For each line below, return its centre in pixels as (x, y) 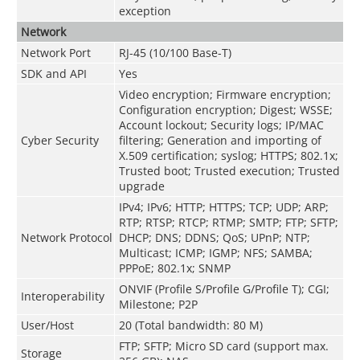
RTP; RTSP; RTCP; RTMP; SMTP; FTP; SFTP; (228, 222)
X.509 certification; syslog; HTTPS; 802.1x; (228, 155)
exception (145, 10)
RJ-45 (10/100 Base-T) (175, 52)
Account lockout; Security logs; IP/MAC (221, 125)
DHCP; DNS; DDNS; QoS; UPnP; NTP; (214, 237)
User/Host (47, 325)
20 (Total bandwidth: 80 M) (190, 325)
